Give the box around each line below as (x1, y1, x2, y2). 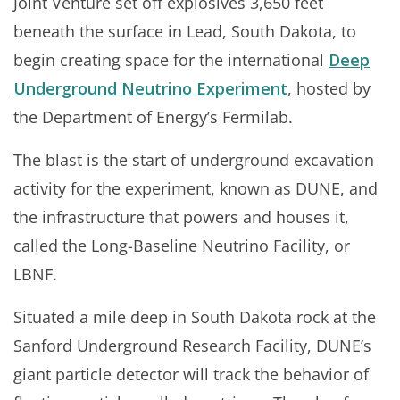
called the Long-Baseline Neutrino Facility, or (13, 235, 350, 256)
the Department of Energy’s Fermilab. (13, 106, 293, 128)
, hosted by (287, 78, 371, 99)
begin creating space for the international (13, 49, 329, 71)
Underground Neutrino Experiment (13, 78, 287, 99)
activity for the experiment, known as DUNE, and (13, 178, 378, 199)
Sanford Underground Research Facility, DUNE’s (13, 335, 371, 356)
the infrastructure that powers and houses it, (13, 206, 349, 228)
